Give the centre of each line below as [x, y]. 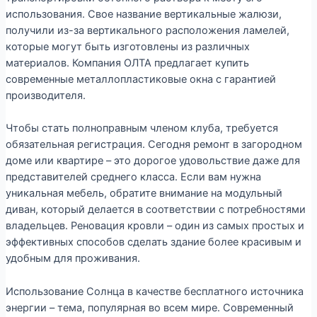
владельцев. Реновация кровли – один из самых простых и [155, 226]
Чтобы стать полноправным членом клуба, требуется [142, 128]
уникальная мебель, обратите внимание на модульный [144, 194]
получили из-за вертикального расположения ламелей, [147, 30]
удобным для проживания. [73, 259]
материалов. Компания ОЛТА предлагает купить [127, 63]
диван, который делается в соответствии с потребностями [155, 210]
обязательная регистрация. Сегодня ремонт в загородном [154, 145]
